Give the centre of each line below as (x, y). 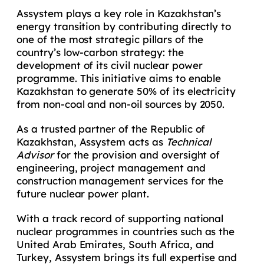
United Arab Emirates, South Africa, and (115, 244)
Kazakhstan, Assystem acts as (91, 141)
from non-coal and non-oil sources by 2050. (121, 104)
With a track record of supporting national (120, 218)
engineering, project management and (111, 167)
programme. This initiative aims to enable (119, 78)
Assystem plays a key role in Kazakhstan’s (119, 13)
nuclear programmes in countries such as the (126, 231)
